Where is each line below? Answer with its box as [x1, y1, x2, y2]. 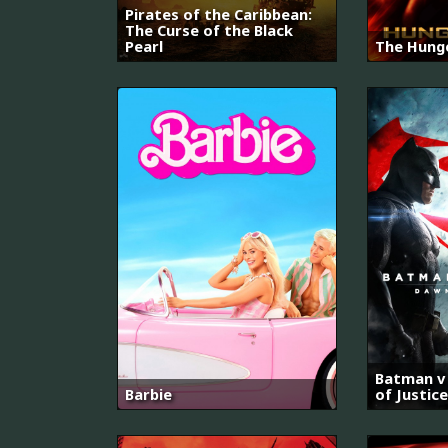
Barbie [125, 383, 172, 404]
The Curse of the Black [125, 20, 293, 41]
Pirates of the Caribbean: [125, 4, 312, 25]
